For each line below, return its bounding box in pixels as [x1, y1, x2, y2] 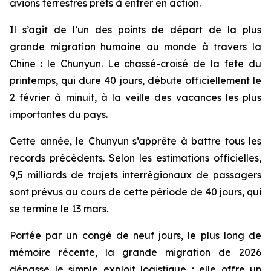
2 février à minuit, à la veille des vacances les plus [10, 91, 261, 103]
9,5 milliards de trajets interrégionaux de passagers [10, 169, 261, 181]
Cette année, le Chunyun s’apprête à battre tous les [10, 135, 261, 147]
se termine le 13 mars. [10, 203, 108, 215]
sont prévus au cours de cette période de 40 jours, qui [10, 186, 261, 198]
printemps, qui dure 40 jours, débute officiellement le [10, 74, 261, 87]
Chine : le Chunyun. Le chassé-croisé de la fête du [10, 57, 261, 70]
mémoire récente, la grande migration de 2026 [10, 246, 261, 258]
